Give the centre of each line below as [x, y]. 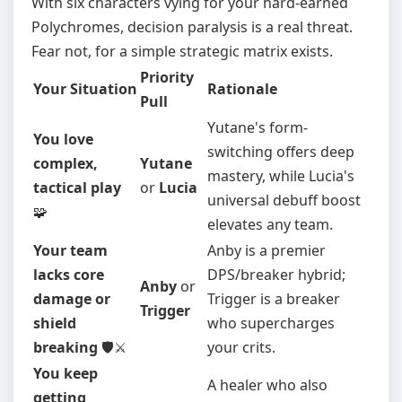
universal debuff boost [284, 200]
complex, [66, 163]
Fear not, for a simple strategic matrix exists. [182, 51]
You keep [66, 373]
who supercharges [271, 323]
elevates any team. [270, 224]
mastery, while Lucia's [281, 176]
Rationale [242, 89]
